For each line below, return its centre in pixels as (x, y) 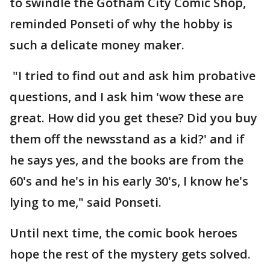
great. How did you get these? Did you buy (133, 118)
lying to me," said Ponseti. (86, 202)
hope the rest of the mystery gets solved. (130, 254)
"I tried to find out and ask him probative (133, 76)
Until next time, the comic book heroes (124, 233)
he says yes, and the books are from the (127, 160)
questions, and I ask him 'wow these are (127, 97)
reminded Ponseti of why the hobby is (121, 24)
